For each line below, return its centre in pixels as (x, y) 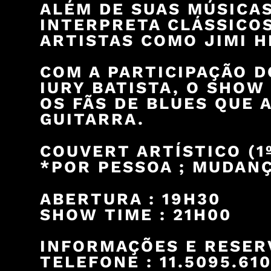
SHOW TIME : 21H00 (135, 215)
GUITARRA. (92, 119)
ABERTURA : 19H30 (130, 199)
